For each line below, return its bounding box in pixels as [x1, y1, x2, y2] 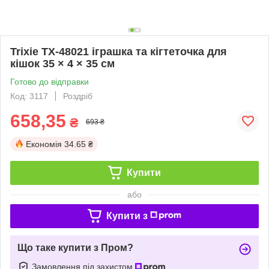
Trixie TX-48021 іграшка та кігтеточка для [10, 45, 227, 58]
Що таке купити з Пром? [17, 242, 133, 253]
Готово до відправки [10, 76, 89, 86]
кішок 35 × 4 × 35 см [10, 57, 115, 70]
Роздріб [63, 91, 92, 101]
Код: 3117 [10, 91, 48, 101]
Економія [26, 139, 62, 149]
